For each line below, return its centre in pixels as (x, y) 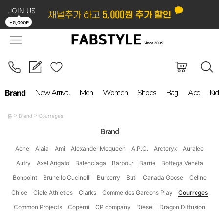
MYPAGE (152, 11)
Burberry (108, 177)
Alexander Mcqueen (98, 148)
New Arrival (53, 93)
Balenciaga (90, 163)
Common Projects (38, 207)
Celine (198, 177)
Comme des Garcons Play (137, 192)
